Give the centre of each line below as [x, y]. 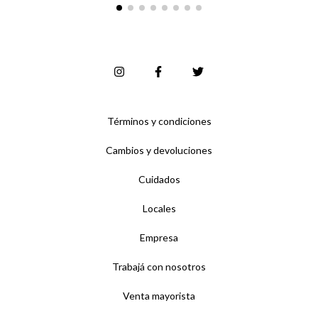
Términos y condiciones [159, 121]
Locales [159, 208]
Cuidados [159, 179]
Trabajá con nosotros [159, 266]
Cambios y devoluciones [159, 150]
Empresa [159, 237]
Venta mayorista [159, 295]
